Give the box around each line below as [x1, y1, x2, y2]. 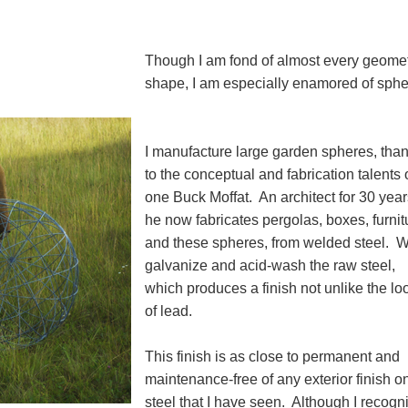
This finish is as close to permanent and [145, 349, 400, 365]
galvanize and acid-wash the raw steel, [145, 258, 395, 274]
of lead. [145, 303, 192, 320]
